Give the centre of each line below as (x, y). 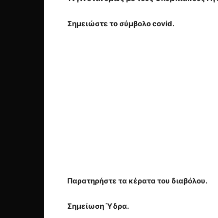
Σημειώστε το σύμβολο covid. (121, 24)
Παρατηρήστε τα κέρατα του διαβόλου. (137, 181)
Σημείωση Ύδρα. (98, 206)
